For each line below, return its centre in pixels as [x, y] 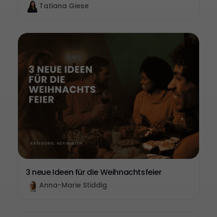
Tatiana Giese [64, 6]
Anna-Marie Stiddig [73, 185]
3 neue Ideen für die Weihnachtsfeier [94, 172]
